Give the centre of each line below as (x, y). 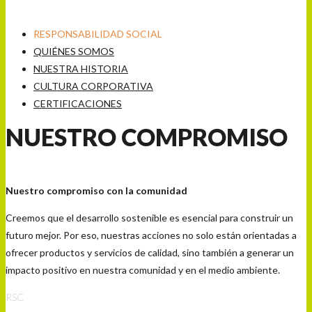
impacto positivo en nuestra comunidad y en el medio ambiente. (143, 270)
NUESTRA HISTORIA (81, 68)
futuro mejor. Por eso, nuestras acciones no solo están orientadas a (151, 235)
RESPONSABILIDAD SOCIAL (98, 33)
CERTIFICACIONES (78, 103)
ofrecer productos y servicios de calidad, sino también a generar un (150, 253)
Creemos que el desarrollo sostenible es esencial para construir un (149, 218)
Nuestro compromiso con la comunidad (96, 191)
